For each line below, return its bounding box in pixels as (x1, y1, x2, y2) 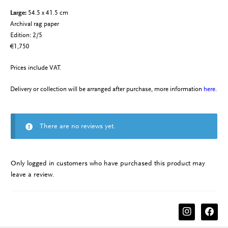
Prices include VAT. (10, 64, 61, 71)
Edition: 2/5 (10, 32, 42, 39)
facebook (201, 205, 227, 213)
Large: (10, 9, 28, 17)
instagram (178, 205, 208, 213)
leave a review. (10, 170, 54, 179)
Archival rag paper (10, 20, 59, 28)
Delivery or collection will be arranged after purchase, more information (10, 85, 204, 93)
